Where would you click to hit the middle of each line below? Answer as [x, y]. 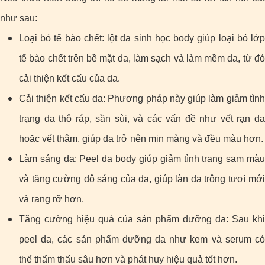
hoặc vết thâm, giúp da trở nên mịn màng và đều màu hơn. [141, 139]
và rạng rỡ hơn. [51, 199]
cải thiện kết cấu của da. [70, 79]
